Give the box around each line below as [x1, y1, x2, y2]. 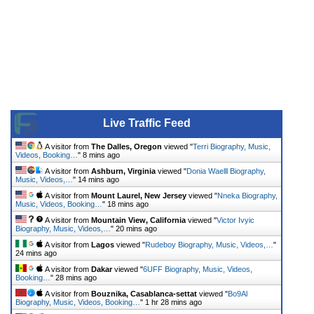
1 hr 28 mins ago [145, 297, 202, 306]
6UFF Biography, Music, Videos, [143, 264, 252, 273]
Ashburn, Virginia [91, 166, 156, 175]
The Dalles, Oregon [91, 142, 162, 151]
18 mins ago [107, 199, 149, 208]
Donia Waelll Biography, [186, 166, 266, 175]
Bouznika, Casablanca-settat [91, 289, 197, 298]
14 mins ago [78, 175, 119, 184]
